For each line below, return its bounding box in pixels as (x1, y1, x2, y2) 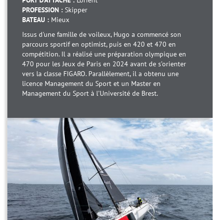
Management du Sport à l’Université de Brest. (22, 89, 158, 98)
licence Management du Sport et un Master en (22, 79, 161, 88)
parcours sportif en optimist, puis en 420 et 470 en (22, 40, 176, 49)
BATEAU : (22, 15, 51, 25)
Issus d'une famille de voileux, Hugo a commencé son (22, 30, 181, 39)
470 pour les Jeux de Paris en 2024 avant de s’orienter (22, 59, 186, 69)
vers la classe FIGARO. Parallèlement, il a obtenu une (22, 69, 179, 79)
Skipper (65, 5, 87, 15)
